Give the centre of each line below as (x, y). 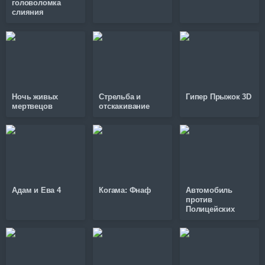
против (199, 199)
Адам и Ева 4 (36, 190)
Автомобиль (209, 190)
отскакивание (124, 106)
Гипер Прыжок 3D (219, 96)
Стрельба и (120, 96)
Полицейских (210, 209)
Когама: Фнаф (125, 190)
